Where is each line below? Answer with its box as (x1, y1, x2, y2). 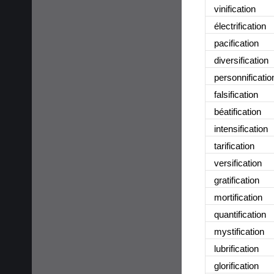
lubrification (214, 243, 259, 254)
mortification (214, 191, 262, 202)
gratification (214, 174, 259, 185)
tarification (214, 140, 254, 151)
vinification (214, 3, 256, 14)
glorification (214, 260, 259, 271)
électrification (214, 20, 266, 31)
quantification (214, 209, 266, 220)
